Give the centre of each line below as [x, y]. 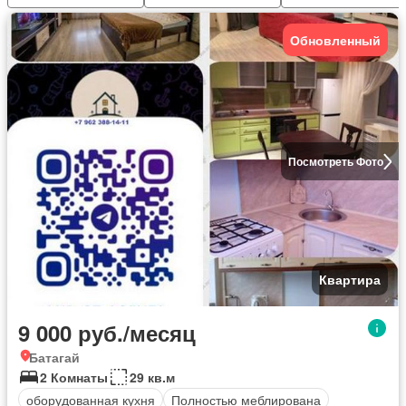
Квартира [350, 279]
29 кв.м [152, 377]
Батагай [54, 357]
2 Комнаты [74, 377]
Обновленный [335, 40]
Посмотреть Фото [335, 161]
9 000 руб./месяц [107, 333]
